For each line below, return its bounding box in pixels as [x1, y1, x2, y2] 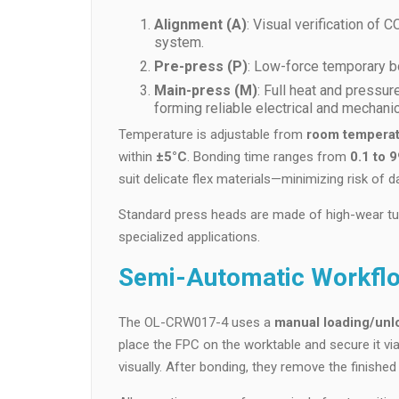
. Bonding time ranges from [187, 149, 350, 165]
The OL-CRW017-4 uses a [118, 314, 274, 330]
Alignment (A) [154, 16, 247, 33]
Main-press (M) [154, 82, 257, 99]
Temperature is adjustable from [118, 126, 306, 142]
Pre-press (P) [154, 58, 248, 75]
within [118, 149, 156, 165]
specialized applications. [118, 229, 260, 245]
